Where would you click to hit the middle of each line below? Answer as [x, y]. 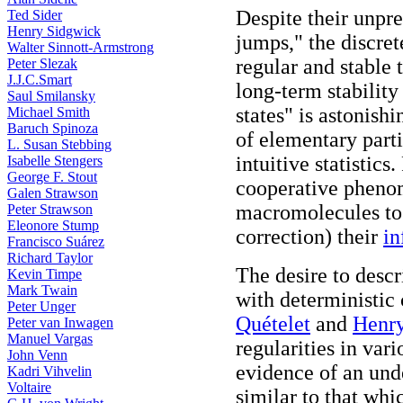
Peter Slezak [42, 63]
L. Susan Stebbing [59, 144]
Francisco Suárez [56, 242]
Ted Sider [35, 15]
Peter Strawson [50, 209]
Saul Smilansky [51, 96]
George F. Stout [52, 177]
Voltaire [29, 387]
